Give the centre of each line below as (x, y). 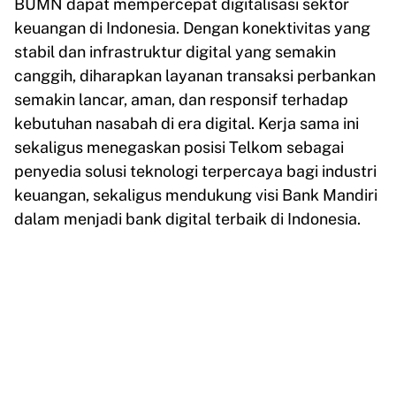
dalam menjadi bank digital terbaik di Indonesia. (187, 219)
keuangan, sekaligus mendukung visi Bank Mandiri (196, 195)
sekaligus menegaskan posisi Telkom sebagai (179, 148)
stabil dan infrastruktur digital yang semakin (175, 52)
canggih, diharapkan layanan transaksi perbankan (195, 76)
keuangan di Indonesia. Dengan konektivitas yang (192, 28)
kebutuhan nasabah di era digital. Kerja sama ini (187, 124)
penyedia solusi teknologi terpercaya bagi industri (195, 171)
